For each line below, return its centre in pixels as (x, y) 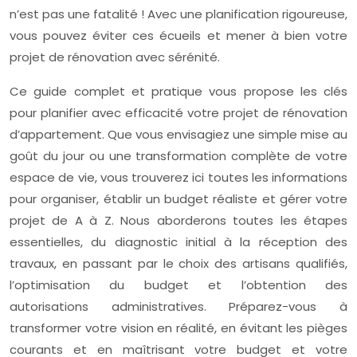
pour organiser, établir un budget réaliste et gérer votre (178, 199)
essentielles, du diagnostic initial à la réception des (178, 242)
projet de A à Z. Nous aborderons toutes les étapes (178, 220)
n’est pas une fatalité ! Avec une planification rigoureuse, (178, 14)
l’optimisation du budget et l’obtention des (178, 285)
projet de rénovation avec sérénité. (115, 57)
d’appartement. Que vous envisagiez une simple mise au (178, 134)
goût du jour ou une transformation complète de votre (178, 156)
